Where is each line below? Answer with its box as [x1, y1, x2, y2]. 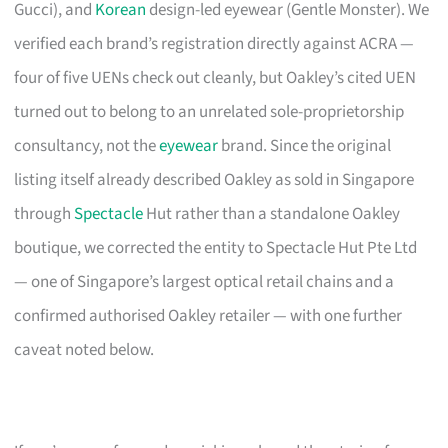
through [14, 201, 75, 226]
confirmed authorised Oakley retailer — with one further [14, 303, 403, 328]
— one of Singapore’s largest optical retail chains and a [14, 269, 395, 294]
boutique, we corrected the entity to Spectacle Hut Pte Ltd [14, 235, 418, 260]
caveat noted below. [14, 337, 155, 362]
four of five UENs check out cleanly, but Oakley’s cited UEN [14, 65, 417, 90]
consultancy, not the [14, 133, 160, 158]
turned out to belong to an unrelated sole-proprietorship [14, 99, 405, 124]
